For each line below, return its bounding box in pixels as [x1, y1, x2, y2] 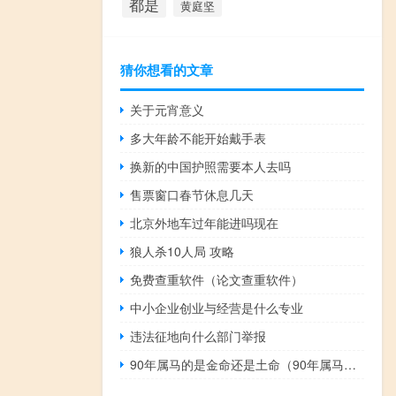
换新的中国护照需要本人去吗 [130, 156, 292, 175]
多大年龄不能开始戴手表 [130, 128, 267, 147]
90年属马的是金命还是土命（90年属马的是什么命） [344, 354, 357, 373]
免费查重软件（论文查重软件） [130, 270, 304, 288]
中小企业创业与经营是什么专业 [130, 298, 304, 316]
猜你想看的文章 [120, 59, 213, 80]
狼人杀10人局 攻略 [130, 241, 235, 260]
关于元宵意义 [130, 100, 205, 118]
